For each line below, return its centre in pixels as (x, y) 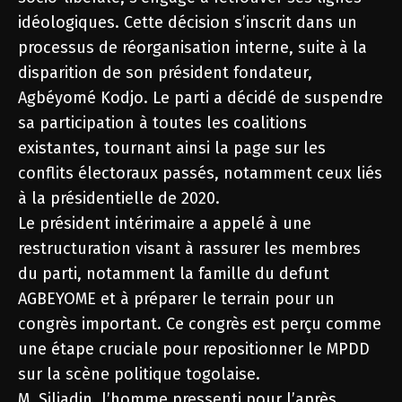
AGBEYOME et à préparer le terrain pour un (176, 298)
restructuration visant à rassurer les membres (189, 248)
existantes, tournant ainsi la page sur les (172, 148)
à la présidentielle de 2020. (119, 198)
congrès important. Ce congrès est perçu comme (200, 323)
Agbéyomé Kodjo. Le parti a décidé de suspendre (201, 97)
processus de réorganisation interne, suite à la (192, 47)
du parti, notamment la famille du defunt (174, 273)
